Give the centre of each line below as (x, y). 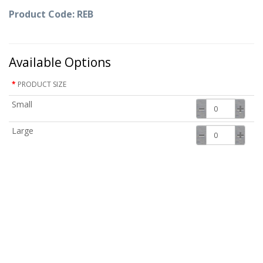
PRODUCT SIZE (42, 84)
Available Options (60, 62)
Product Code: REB (51, 14)
